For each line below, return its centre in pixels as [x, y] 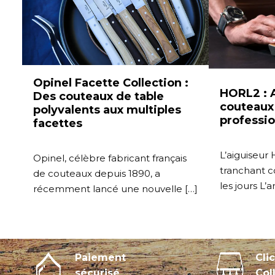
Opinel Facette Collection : [111, 83]
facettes [58, 124]
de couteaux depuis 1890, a [97, 174]
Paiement [100, 258]
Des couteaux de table [99, 97]
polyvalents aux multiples [107, 110]
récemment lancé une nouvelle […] [115, 189]
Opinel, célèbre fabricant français [110, 158]
